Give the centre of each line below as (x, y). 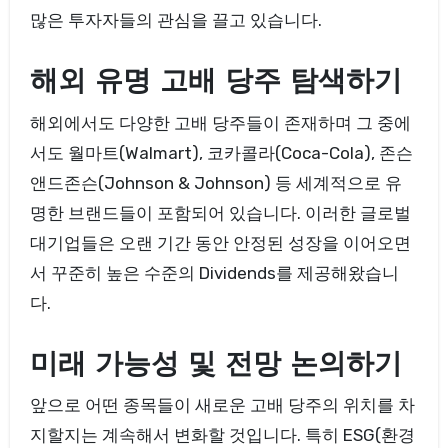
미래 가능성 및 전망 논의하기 (215, 365)
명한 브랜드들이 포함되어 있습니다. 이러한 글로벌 (220, 212)
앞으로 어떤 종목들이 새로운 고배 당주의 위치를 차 (222, 405)
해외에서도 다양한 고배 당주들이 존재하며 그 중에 (220, 122)
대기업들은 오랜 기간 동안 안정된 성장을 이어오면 (220, 242)
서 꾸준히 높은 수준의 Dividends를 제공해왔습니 (214, 272)
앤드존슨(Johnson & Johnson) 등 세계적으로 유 (215, 182)
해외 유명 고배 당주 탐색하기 (215, 83)
